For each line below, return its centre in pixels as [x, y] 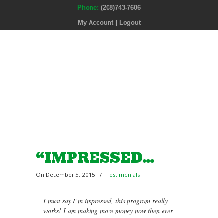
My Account [95, 23]
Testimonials [123, 174]
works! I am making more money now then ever [108, 210]
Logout [130, 23]
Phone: [89, 8]
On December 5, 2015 [66, 174]
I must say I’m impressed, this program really [106, 201]
